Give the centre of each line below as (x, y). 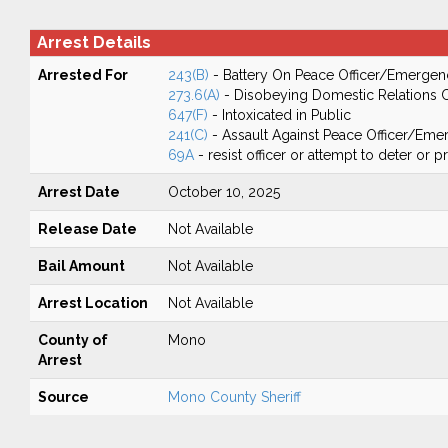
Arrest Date (78, 192)
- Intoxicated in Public (279, 115)
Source (63, 397)
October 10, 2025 (223, 192)
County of (72, 340)
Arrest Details (93, 42)
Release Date (87, 229)
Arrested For (82, 75)
